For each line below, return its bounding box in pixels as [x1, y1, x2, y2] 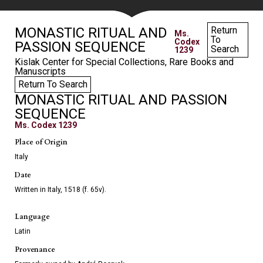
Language [15, 211, 50, 221]
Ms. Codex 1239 [15, 120, 77, 130]
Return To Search [18, 78, 87, 90]
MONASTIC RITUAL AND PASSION [15, 91, 227, 108]
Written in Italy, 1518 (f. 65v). [15, 185, 106, 194]
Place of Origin [15, 137, 68, 147]
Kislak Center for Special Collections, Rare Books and [15, 56, 234, 68]
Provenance [15, 244, 55, 254]
